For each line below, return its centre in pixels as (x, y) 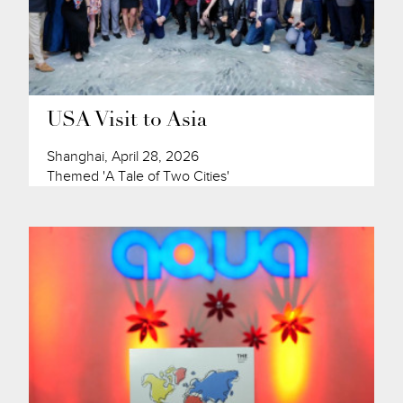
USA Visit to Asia (127, 121)
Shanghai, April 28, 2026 (123, 157)
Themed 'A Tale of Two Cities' (139, 177)
